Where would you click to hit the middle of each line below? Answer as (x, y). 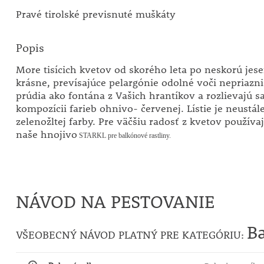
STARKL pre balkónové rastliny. (124, 136)
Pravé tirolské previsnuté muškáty (95, 14)
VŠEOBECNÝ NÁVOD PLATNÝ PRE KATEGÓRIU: (131, 235)
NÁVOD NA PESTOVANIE (115, 202)
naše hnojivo (46, 134)
